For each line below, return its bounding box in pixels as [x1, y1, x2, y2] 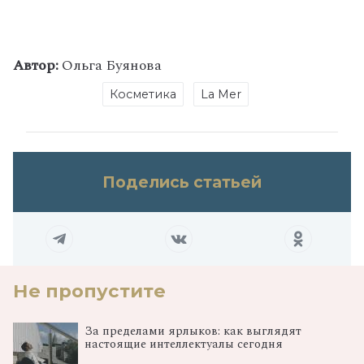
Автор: [13, 54, 58, 76]
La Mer [201, 86, 241, 102]
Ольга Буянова [58, 54, 162, 76]
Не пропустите [13, 279, 166, 302]
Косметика [110, 86, 176, 102]
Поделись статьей [102, 171, 262, 192]
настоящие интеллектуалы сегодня [84, 335, 283, 353]
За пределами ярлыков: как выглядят [84, 322, 301, 340]
